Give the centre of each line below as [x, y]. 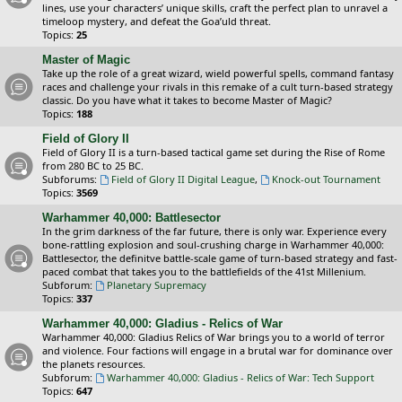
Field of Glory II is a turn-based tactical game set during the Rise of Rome [214, 152]
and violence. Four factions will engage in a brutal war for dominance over [218, 350]
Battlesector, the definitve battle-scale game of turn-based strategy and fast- [220, 258]
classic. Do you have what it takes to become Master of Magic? [187, 100]
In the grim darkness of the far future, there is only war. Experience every [214, 231]
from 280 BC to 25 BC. [93, 166]
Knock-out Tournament [326, 179]
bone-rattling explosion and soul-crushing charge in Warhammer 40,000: [213, 245]
